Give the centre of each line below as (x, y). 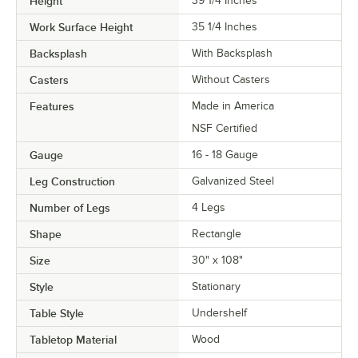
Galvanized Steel (233, 181)
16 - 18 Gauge (225, 155)
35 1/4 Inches (225, 27)
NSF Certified (225, 129)
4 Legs (209, 208)
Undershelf (219, 313)
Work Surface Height (81, 28)
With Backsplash (232, 54)
